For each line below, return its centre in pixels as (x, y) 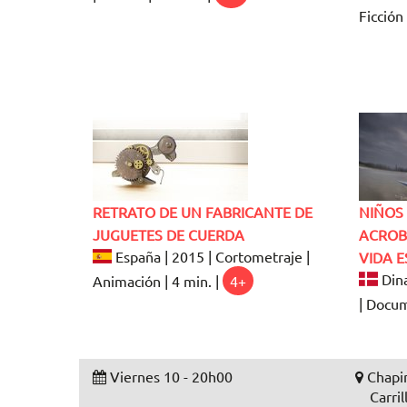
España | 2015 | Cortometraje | (211, 256)
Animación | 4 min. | (158, 280)
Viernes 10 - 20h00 (169, 376)
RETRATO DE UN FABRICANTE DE (203, 211)
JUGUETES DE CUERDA (169, 234)
